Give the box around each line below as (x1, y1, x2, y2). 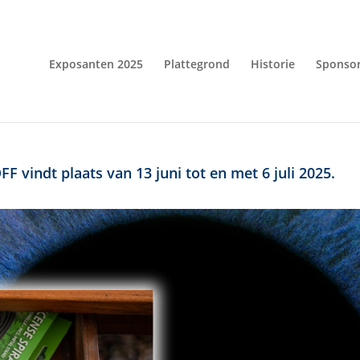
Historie (251, 56, 296, 72)
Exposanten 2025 (49, 56, 144, 72)
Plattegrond (164, 56, 231, 72)
